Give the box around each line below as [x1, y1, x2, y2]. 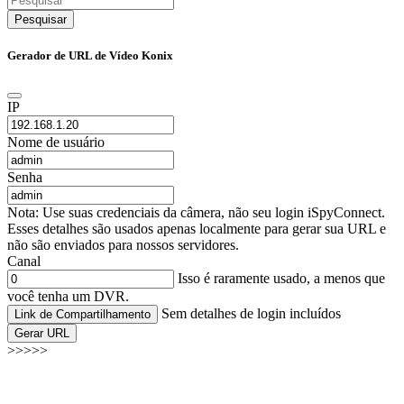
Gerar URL [14, 326, 69, 341]
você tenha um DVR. [7, 289, 129, 305]
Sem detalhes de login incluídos [161, 306, 341, 322]
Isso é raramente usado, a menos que [174, 271, 385, 287]
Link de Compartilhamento [14, 308, 151, 322]
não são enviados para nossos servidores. [7, 237, 239, 253]
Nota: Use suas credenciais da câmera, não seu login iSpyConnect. [7, 205, 385, 221]
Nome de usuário [7, 134, 105, 151]
